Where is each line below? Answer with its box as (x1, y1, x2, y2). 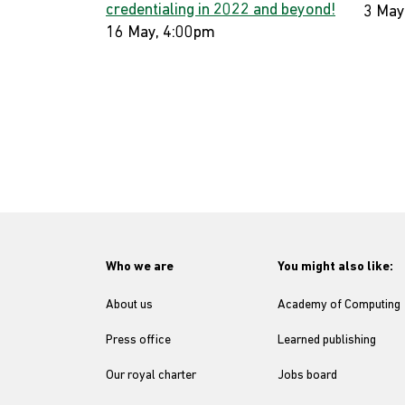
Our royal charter (106, 369, 196, 382)
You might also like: (278, 260, 393, 274)
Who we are (106, 260, 174, 274)
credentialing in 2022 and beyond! (106, 2, 335, 19)
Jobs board (278, 369, 337, 382)
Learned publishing (278, 334, 376, 347)
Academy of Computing (278, 298, 400, 312)
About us (106, 298, 153, 312)
